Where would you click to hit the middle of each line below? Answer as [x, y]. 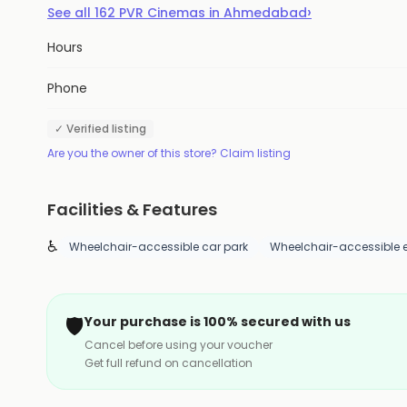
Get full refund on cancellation [169, 363]
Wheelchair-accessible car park [159, 247]
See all [71, 13]
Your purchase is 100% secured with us [218, 322]
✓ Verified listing [100, 129]
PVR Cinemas [162, 13]
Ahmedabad [265, 13]
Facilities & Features [132, 209]
